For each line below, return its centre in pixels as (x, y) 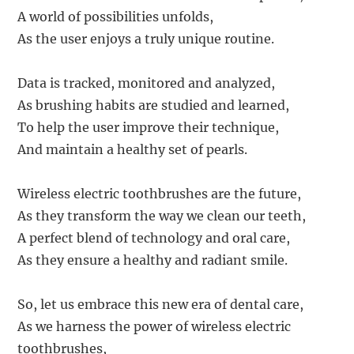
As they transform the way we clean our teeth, (162, 216)
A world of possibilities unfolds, (116, 17)
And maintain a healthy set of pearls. (133, 150)
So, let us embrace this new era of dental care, (161, 305)
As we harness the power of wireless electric (154, 327)
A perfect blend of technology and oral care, (154, 238)
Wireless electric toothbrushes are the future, (160, 194)
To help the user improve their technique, (149, 128)
